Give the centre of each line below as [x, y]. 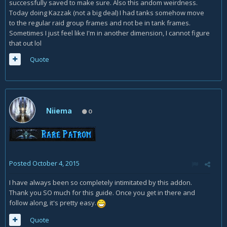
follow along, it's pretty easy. [53, 203]
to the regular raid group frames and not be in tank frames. [100, 23]
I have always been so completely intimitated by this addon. [101, 183]
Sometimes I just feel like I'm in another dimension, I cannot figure [109, 33]
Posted [21, 163]
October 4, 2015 [56, 163]
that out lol [25, 43]
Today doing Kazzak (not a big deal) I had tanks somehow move [107, 13]
